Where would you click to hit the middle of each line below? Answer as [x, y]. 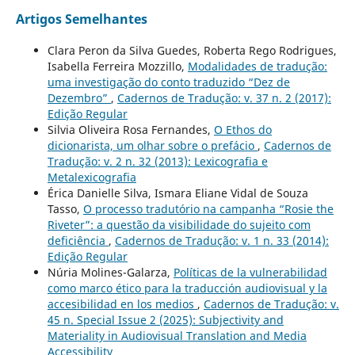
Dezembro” [79, 98]
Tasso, [65, 209]
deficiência [78, 241]
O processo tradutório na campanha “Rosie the [208, 209]
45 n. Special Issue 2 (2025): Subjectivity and [165, 320]
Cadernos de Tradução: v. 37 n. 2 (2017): [224, 98]
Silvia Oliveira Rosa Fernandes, [130, 130]
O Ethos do [242, 130]
